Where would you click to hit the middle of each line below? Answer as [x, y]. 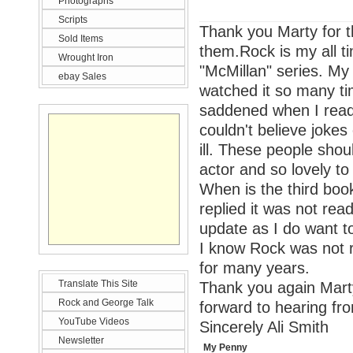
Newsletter [81, 340]
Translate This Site [98, 284]
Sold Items [81, 39]
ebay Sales [82, 76]
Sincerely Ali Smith [264, 327]
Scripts [73, 20]
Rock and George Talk [106, 303]
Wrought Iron [86, 58]
